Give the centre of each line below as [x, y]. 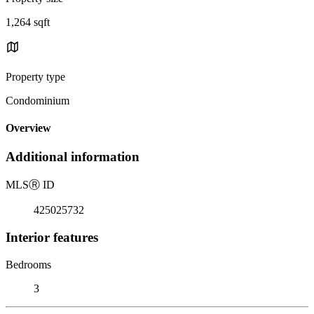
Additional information [73, 157]
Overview [28, 128]
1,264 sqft [28, 22]
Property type [35, 76]
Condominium [37, 100]
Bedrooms [28, 264]
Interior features [52, 237]
